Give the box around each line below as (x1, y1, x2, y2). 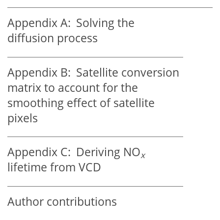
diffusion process (7, 30, 98, 46)
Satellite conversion (71, 64, 179, 80)
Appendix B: (7, 64, 71, 80)
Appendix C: (7, 144, 71, 160)
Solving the (71, 15, 135, 31)
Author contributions (7, 193, 117, 209)
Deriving (71, 144, 123, 160)
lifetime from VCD (7, 160, 101, 175)
